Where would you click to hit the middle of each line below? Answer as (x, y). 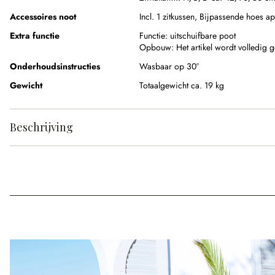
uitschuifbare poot (203, 36)
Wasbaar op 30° (169, 67)
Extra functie (35, 36)
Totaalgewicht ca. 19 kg (182, 86)
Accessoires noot (43, 17)
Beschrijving (41, 127)
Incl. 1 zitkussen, (169, 17)
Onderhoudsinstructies (55, 67)
